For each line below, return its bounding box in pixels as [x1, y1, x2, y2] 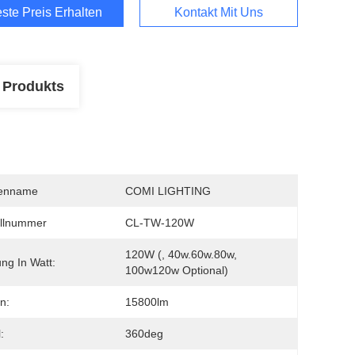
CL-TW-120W [125, 216, 194, 229]
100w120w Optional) [125, 264, 228, 277]
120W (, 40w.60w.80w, [125, 248, 237, 261]
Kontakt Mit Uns [174, 6, 263, 19]
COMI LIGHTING [125, 185, 211, 197]
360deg [125, 327, 163, 340]
